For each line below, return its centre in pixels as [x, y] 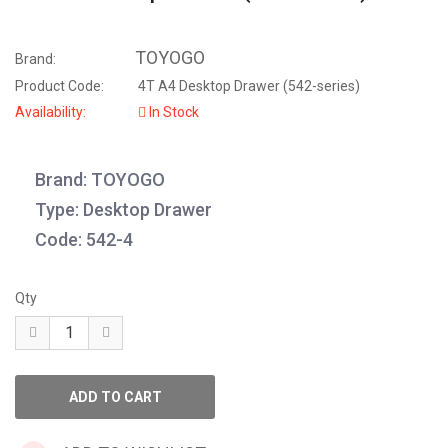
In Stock [172, 112]
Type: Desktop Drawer [123, 210]
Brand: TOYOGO [100, 180]
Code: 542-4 [84, 240]
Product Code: [59, 86]
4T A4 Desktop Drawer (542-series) [247, 86]
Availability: [50, 112]
